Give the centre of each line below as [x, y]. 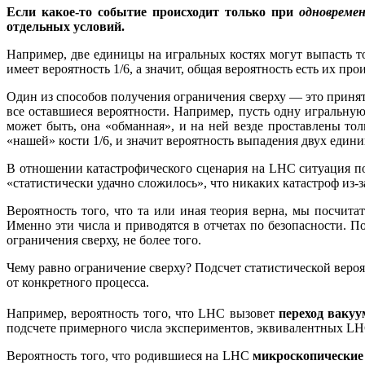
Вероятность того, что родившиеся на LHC [130, 356]
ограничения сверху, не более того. [104, 240]
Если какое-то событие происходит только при [153, 11]
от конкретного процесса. [78, 282]
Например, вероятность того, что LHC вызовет [143, 314]
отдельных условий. [66, 26]
